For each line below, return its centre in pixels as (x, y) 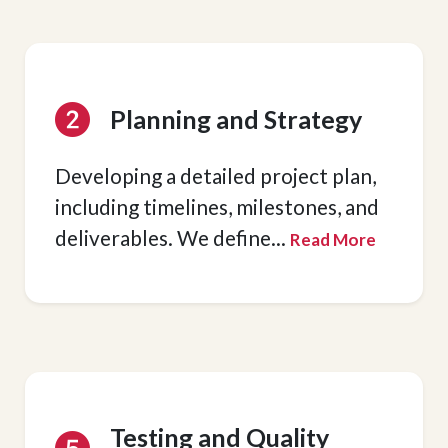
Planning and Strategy (235, 119)
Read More (332, 239)
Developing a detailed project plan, (215, 175)
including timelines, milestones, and (216, 206)
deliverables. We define (162, 237)
